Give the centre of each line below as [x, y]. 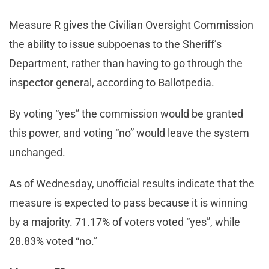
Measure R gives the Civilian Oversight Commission [131, 25]
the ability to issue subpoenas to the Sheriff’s [115, 44]
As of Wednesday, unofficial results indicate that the [132, 183]
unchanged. [38, 152]
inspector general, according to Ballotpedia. [113, 82]
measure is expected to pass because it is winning [128, 202]
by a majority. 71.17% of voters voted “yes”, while [125, 222]
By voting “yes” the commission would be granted [126, 113]
